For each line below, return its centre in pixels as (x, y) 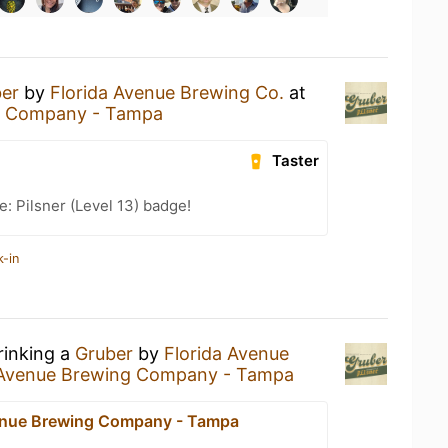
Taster (296, 160)
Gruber (104, 353)
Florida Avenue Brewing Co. (167, 92)
